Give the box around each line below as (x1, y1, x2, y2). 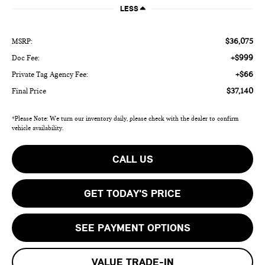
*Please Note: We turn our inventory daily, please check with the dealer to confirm (12, 114, 239, 122)
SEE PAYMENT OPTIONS (75, 221, 190, 234)
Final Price (12, 86, 47, 95)
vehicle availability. (12, 124, 64, 132)
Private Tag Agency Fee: (12, 70, 89, 79)
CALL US (112, 152, 153, 166)
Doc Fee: (12, 53, 40, 62)
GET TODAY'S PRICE (84, 186, 181, 200)
